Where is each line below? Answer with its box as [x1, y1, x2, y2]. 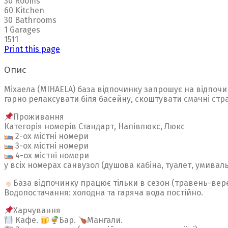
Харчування [13, 206, 61, 216]
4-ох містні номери [13, 151, 90, 161]
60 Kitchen [4, 5, 44, 15]
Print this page [4, 44, 60, 54]
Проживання [13, 112, 65, 122]
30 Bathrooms [4, 15, 56, 25]
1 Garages [4, 24, 40, 35]
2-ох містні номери [13, 131, 89, 141]
